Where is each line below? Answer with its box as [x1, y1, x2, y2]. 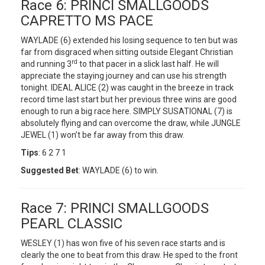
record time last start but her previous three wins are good [21, 95, 237, 104]
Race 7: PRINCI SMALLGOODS [21, 200, 209, 216]
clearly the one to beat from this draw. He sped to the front [21, 250, 238, 260]
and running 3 [21, 59, 72, 69]
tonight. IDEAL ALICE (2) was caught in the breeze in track [21, 83, 234, 92]
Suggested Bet [21, 166, 79, 175]
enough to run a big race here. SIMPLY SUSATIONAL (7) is [21, 106, 232, 116]
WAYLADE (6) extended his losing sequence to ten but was [21, 35, 238, 45]
